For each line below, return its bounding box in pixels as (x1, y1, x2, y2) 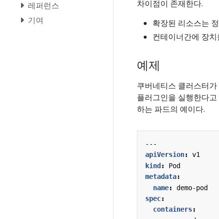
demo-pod (176, 183, 208, 192)
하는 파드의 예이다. (137, 103, 205, 114)
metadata (145, 173, 176, 181)
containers (153, 205, 192, 214)
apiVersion (145, 151, 184, 159)
